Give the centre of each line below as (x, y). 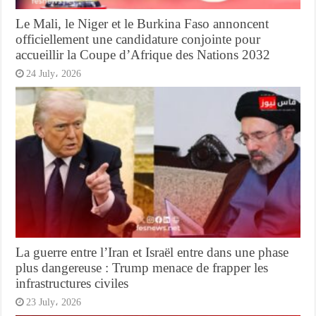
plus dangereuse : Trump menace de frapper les (142, 268)
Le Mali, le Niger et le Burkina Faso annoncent (142, 23)
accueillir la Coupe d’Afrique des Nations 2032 (143, 54)
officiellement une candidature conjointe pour (138, 39)
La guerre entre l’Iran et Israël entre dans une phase (152, 253)
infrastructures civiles (72, 284)
